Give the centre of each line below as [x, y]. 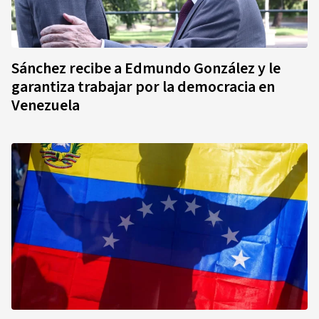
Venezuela [46, 105]
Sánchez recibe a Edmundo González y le [146, 68]
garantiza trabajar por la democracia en [143, 87]
